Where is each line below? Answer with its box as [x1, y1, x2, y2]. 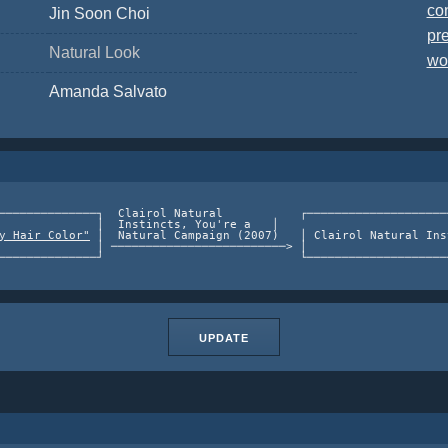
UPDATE [199, 332, 249, 344]
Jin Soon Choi [49, 5, 150, 22]
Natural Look [49, 44, 140, 61]
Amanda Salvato [49, 83, 167, 100]
